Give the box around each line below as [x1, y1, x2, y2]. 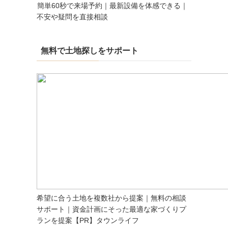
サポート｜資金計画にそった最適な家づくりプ [37, 205, 186, 214]
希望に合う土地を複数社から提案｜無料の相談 [37, 194, 186, 203]
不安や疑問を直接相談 [37, 13, 108, 21]
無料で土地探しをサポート [41, 46, 138, 55]
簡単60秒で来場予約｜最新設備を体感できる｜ [37, 2, 188, 10]
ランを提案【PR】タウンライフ [37, 216, 139, 225]
